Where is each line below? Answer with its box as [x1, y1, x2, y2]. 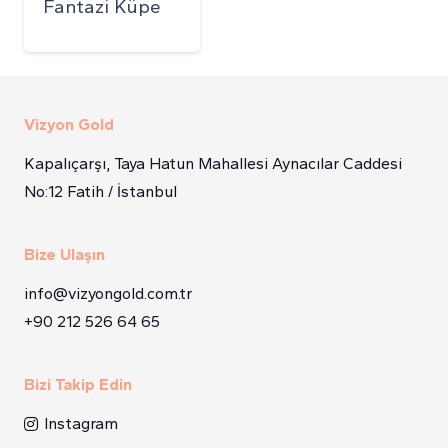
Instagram [44, 413, 119, 433]
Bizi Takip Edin [24, 374, 132, 394]
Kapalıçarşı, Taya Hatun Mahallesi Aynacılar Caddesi [24, 153, 402, 173]
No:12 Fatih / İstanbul [24, 181, 177, 201]
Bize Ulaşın [24, 244, 105, 264]
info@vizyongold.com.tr [24, 283, 192, 303]
